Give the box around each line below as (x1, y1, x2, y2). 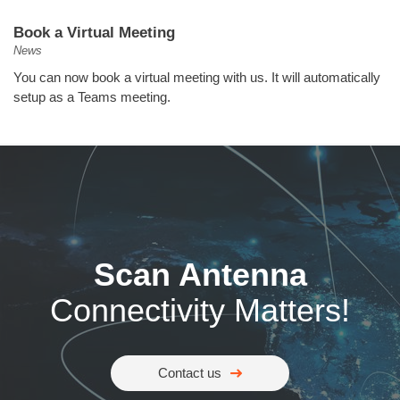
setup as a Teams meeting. (13, 89, 171, 104)
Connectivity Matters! (50, 292, 350, 329)
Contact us (158, 365, 221, 380)
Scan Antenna (93, 256, 307, 293)
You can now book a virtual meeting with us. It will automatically (13, 70, 380, 85)
